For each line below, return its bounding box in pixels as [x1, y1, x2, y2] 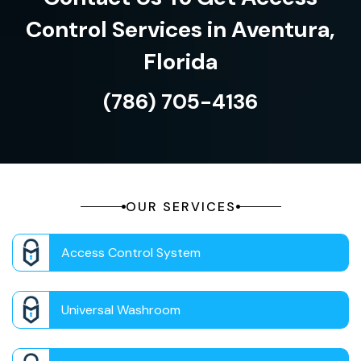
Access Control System [61, 244, 201, 262]
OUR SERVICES [125, 198, 236, 216]
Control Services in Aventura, [26, 15, 335, 45]
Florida [143, 47, 218, 77]
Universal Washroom [61, 301, 180, 319]
